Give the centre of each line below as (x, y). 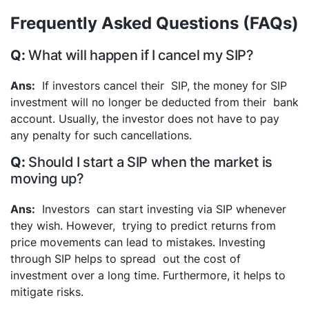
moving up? (47, 178)
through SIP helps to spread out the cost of (126, 258)
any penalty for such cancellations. (101, 135)
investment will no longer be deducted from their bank (154, 102)
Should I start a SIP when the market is (150, 162)
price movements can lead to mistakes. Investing (138, 242)
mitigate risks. (47, 291)
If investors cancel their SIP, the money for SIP (165, 85)
